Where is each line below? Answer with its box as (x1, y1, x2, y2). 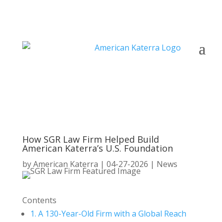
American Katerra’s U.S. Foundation (22, 142, 173, 154)
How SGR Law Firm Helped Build (22, 133, 159, 145)
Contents (22, 195, 56, 206)
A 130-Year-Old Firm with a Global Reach (36, 208, 186, 219)
